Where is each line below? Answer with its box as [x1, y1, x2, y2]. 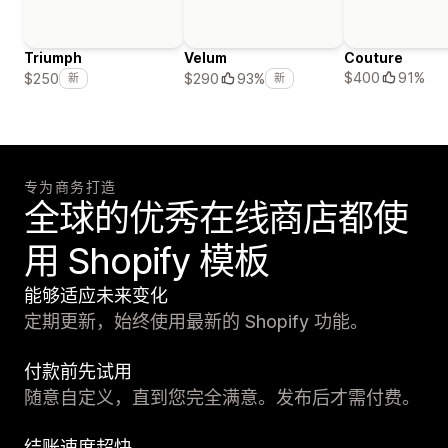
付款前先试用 [24, 361, 132, 383]
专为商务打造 [24, 178, 117, 196]
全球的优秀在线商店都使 [24, 196, 409, 241]
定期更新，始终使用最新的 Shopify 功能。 [24, 311, 368, 333]
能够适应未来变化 [24, 285, 168, 307]
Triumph [24, 49, 82, 67]
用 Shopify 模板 [24, 239, 270, 284]
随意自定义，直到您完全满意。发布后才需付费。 [24, 387, 420, 409]
